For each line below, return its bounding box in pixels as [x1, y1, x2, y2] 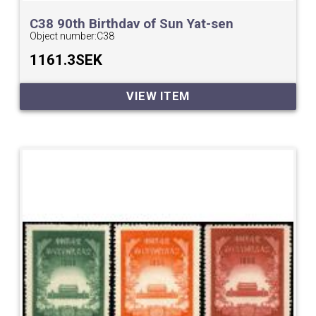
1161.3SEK [30, 51, 103, 68]
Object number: [30, 30, 97, 42]
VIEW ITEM [126, 90, 190, 104]
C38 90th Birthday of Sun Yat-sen [30, 16, 234, 32]
